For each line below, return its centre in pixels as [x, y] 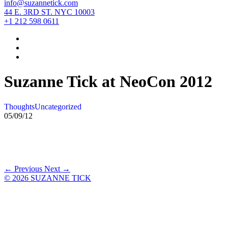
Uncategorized [58, 106]
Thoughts [19, 106]
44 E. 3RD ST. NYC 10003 [49, 12]
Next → [57, 168]
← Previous [24, 168]
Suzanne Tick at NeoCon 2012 [108, 82]
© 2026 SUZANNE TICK [48, 178]
